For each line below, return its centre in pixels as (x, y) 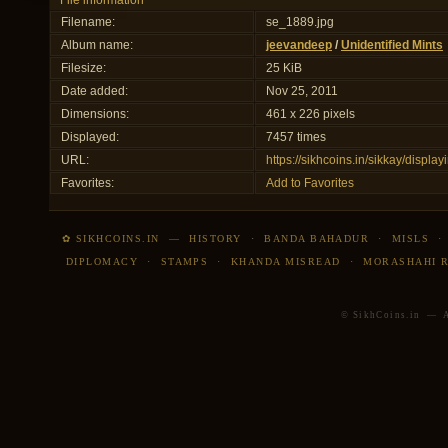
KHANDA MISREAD (285, 261)
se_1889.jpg (300, 22)
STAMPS (184, 261)
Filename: (88, 22)
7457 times (296, 137)
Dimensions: (95, 114)
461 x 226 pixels (310, 114)
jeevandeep (299, 45)
